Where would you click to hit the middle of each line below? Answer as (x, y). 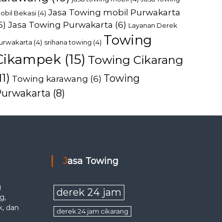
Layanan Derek (153, 25)
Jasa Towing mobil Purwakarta (114, 12)
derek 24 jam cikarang (93, 211)
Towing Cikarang (136, 60)
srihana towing (68, 42)
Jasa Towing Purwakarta (61, 25)
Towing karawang (50, 79)
